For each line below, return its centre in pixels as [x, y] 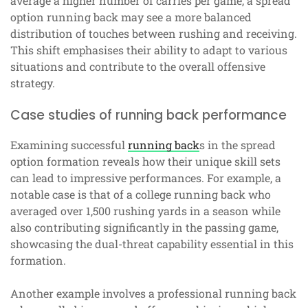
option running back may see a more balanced [131, 17]
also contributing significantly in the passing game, [144, 228]
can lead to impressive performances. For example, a [146, 178]
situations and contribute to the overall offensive [138, 67]
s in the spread [238, 145]
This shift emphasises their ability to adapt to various [149, 50]
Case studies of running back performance [148, 115]
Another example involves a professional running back [153, 294]
